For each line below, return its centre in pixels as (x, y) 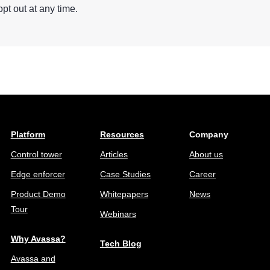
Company (209, 135)
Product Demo (38, 194)
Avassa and (33, 259)
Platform (28, 135)
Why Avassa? (38, 239)
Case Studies (125, 174)
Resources (122, 135)
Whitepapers (124, 194)
